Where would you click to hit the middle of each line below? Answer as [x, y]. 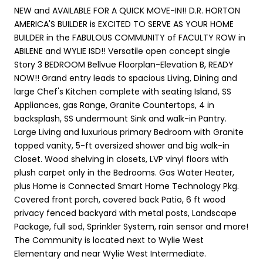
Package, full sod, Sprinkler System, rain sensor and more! [131, 226]
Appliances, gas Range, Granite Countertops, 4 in [114, 105]
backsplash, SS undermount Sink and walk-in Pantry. [120, 118]
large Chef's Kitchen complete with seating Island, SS [123, 91]
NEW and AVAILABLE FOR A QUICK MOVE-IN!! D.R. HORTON [127, 10]
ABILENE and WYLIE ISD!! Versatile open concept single [122, 51]
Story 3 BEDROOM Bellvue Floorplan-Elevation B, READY [124, 64]
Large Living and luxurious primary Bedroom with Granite [129, 132]
